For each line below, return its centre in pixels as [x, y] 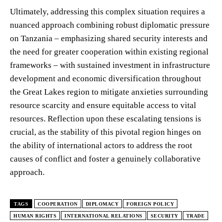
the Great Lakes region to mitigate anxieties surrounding [109, 92]
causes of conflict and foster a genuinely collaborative [105, 159]
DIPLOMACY [102, 204]
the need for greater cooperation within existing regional [109, 52]
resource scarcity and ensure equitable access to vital [103, 105]
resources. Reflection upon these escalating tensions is [106, 118]
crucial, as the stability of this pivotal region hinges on [106, 132]
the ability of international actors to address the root [101, 145]
